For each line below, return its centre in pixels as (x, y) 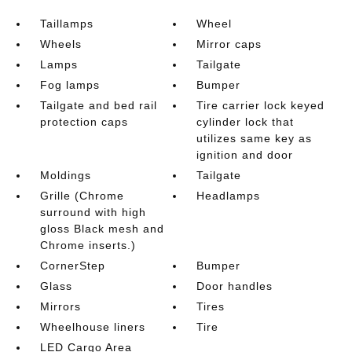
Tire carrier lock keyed (261, 105)
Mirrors (60, 306)
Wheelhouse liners (92, 326)
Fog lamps (70, 84)
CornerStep (72, 265)
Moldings (65, 175)
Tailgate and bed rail (98, 105)
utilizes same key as (255, 138)
